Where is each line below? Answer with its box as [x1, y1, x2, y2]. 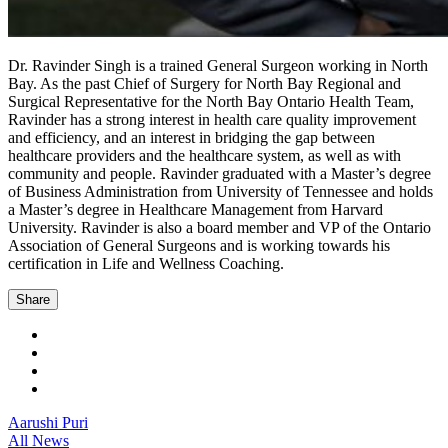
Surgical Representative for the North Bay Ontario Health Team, [8, 92, 414, 110]
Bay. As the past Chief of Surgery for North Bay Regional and [8, 74, 401, 92]
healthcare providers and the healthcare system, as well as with [8, 146, 401, 164]
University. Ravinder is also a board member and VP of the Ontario [8, 218, 431, 236]
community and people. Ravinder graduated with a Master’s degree [8, 164, 431, 182]
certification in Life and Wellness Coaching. [8, 254, 284, 272]
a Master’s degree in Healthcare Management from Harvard [8, 200, 383, 218]
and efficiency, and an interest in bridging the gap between [8, 128, 375, 146]
